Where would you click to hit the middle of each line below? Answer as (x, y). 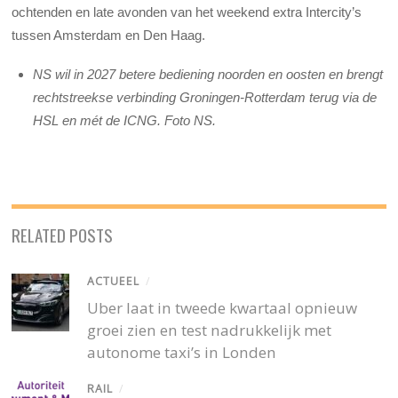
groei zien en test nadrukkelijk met (210, 330)
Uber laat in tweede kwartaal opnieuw (223, 308)
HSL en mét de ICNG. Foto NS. (125, 120)
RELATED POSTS (63, 235)
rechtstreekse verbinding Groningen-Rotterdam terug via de (205, 97)
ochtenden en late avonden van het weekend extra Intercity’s (187, 12)
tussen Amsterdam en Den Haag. (109, 35)
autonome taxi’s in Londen (182, 353)
